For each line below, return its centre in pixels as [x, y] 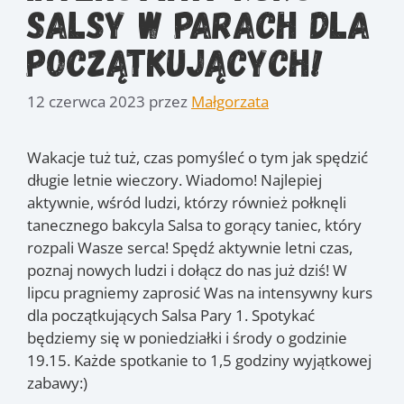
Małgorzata [230, 101]
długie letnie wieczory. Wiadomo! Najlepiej [174, 179]
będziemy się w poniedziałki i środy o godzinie [187, 337]
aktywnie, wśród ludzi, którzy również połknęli [187, 202]
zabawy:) [57, 382]
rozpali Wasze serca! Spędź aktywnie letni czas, [190, 247]
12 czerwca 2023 [86, 101]
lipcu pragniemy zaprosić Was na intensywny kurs [200, 292]
